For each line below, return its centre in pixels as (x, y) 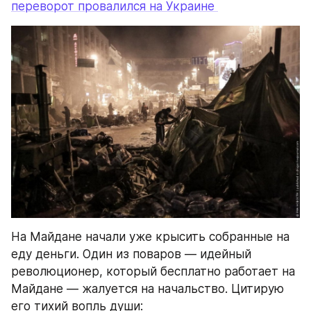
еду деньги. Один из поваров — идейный (131, 254)
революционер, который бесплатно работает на (153, 271)
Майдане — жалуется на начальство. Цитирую (148, 288)
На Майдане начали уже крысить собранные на (150, 236)
